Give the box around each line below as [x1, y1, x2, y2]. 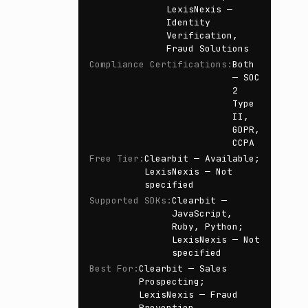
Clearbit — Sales [139, 263, 227, 274]
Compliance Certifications [89, 58, 227, 70]
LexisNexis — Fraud [139, 289, 238, 300]
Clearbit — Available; [144, 153, 260, 164]
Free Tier [89, 153, 139, 164]
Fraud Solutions [166, 43, 249, 54]
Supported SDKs [89, 195, 166, 206]
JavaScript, [172, 208, 232, 219]
